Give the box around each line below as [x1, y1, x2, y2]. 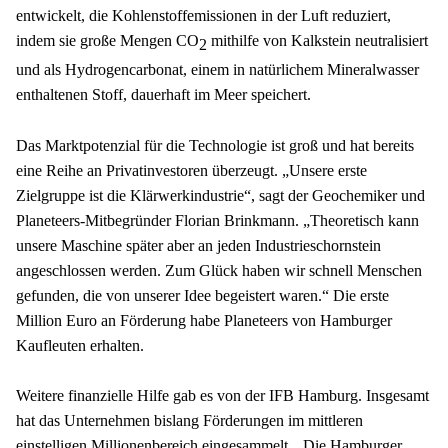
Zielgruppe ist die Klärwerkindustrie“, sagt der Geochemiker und [16, 186, 425, 204]
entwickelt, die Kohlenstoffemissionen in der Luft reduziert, [16, 7, 391, 25]
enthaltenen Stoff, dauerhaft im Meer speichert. [16, 86, 311, 104]
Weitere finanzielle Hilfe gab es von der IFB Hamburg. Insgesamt [16, 387, 429, 405]
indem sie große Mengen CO [16, 32, 199, 50]
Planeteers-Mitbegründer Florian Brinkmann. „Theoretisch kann [16, 211, 419, 229]
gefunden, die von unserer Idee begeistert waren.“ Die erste [16, 286, 389, 304]
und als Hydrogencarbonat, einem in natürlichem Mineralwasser [16, 61, 419, 79]
